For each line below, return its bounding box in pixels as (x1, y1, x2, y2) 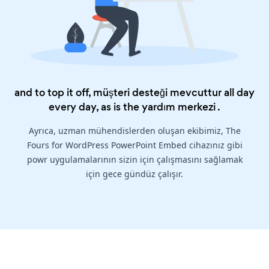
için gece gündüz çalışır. (86, 168, 183, 180)
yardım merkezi (142, 100, 216, 115)
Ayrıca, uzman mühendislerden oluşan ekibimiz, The (28, 125, 241, 137)
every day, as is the (49, 100, 142, 115)
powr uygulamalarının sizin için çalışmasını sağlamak (26, 154, 243, 166)
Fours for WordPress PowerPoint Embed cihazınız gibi (26, 139, 243, 151)
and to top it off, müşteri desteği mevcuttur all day (14, 85, 255, 100)
